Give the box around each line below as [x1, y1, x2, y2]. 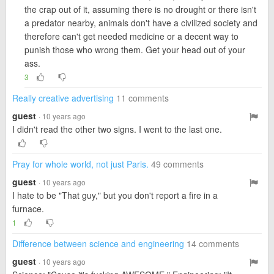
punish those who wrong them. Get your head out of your [24, 43, 245, 56]
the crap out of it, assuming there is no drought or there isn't [24, 3, 256, 15]
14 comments [187, 237, 239, 250]
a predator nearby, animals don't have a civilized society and [24, 17, 257, 29]
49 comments [151, 158, 204, 170]
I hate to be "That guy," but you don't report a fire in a [12, 189, 218, 201]
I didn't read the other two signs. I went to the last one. [12, 123, 222, 135]
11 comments [116, 92, 169, 104]
